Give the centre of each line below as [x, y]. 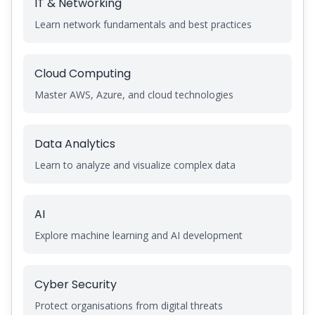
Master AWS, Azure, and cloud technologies [134, 95]
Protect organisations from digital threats [129, 306]
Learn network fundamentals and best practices [143, 24]
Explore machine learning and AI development [139, 235]
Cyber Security [76, 284]
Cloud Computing [83, 73]
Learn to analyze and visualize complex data [135, 165]
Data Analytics [75, 144]
